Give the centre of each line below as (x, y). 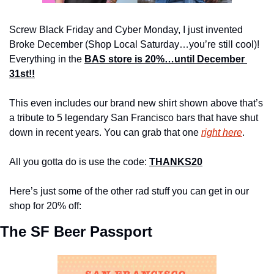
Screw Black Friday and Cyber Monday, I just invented (126, 29)
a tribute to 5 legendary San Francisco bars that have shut (134, 117)
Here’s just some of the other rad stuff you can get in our (129, 191)
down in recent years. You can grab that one (105, 132)
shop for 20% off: (45, 206)
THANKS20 (176, 161)
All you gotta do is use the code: (79, 161)
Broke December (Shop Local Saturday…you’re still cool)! (134, 44)
